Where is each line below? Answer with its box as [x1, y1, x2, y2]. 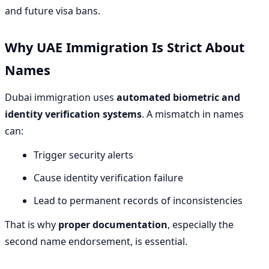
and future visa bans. [5, 4, 100, 17]
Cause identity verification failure [34, 171, 183, 184]
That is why [5, 217, 58, 231]
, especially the [168, 217, 234, 231]
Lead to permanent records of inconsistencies [34, 193, 243, 207]
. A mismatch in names [142, 107, 244, 121]
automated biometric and [116, 91, 240, 104]
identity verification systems [5, 107, 142, 121]
